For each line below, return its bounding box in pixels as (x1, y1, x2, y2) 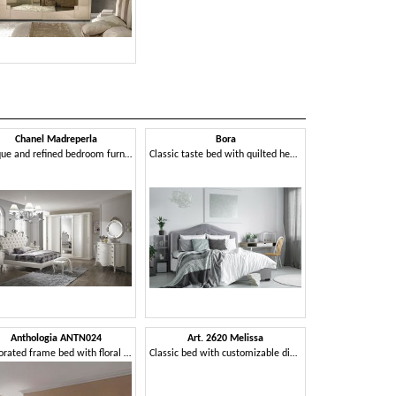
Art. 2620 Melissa (187, 333, 264, 345)
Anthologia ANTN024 (10, 333, 102, 345)
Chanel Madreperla (14, 133, 97, 145)
